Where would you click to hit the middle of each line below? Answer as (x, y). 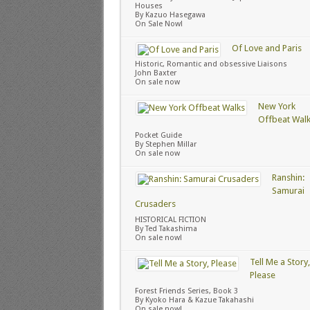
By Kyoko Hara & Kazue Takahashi (194, 300)
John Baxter (155, 73)
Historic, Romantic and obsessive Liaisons (211, 64)
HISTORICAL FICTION (170, 219)
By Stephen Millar (165, 144)
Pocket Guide (158, 135)
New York (276, 106)
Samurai (288, 190)
